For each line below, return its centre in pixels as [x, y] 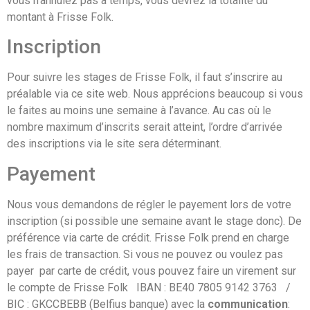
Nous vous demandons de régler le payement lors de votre [149, 204]
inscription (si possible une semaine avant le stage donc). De [154, 221]
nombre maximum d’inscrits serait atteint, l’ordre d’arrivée [145, 127]
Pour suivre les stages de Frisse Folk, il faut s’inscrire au [145, 77]
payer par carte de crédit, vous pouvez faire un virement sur [152, 271]
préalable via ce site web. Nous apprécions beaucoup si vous [155, 94]
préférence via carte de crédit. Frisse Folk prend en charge [148, 237]
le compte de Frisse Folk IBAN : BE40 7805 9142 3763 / [152, 287]
